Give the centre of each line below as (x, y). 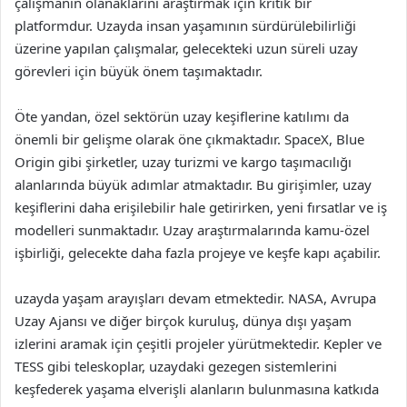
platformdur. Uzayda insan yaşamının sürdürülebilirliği (185, 25)
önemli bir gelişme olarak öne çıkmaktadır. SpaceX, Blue (189, 139)
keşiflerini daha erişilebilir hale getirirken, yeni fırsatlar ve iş (201, 207)
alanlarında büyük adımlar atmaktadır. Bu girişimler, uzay (193, 184)
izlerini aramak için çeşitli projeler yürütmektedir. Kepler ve (198, 343)
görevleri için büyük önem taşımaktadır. (139, 71)
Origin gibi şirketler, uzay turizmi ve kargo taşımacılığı (183, 162)
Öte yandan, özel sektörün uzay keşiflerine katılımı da (182, 116)
